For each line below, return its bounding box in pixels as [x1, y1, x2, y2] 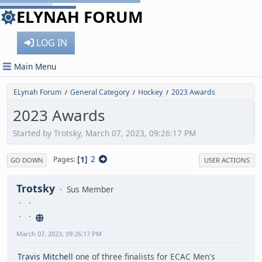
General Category [70, 87, 129, 97]
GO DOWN [11, 155, 43, 164]
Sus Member [67, 183, 114, 195]
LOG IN [36, 36, 67, 49]
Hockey [138, 87, 163, 97]
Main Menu [14, 61, 56, 72]
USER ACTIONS [204, 155, 250, 164]
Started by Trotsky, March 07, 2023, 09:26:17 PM [13, 127, 196, 139]
